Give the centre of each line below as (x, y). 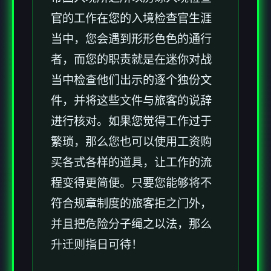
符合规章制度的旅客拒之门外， (131, 204)
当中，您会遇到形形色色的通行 (131, 39)
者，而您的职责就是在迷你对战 (131, 60)
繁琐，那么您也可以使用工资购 (131, 142)
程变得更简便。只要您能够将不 (131, 183)
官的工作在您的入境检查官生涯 (131, 19)
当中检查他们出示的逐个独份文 (131, 80)
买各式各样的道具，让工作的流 (131, 163)
